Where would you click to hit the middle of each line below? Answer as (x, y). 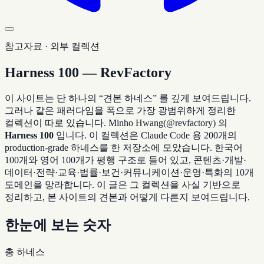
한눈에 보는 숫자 (58, 225)
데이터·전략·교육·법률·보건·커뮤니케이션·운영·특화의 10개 (129, 172)
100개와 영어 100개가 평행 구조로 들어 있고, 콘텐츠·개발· (126, 160)
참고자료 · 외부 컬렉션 (52, 46)
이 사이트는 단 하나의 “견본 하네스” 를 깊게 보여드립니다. (128, 98)
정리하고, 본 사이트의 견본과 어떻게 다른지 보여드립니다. (127, 197)
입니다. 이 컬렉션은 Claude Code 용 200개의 (145, 135)
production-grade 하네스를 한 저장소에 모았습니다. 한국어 (124, 147)
